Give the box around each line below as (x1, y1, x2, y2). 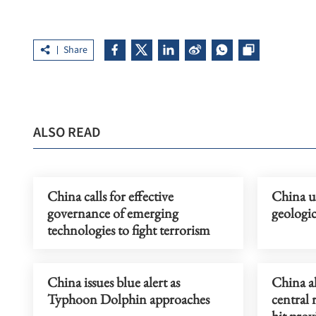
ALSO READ (33, 122, 101, 142)
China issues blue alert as (47, 272, 180, 291)
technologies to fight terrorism (47, 220, 210, 239)
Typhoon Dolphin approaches (47, 289, 209, 308)
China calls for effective (47, 186, 174, 205)
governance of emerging (47, 203, 178, 222)
